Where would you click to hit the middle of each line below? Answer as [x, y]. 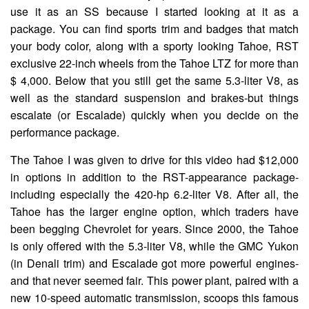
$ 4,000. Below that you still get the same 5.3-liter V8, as [154, 80]
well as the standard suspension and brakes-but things [154, 97]
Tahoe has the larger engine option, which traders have [154, 211]
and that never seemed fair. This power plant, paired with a [154, 280]
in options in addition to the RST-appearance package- [154, 177]
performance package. [65, 132]
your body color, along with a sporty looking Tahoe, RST [154, 46]
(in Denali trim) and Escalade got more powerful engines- [154, 263]
